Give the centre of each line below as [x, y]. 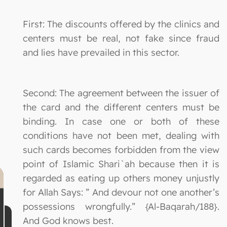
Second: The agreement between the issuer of [121, 93]
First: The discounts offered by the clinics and [121, 24]
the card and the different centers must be [121, 107]
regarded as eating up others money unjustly [121, 178]
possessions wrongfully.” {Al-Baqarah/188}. [121, 206]
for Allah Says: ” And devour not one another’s [121, 192]
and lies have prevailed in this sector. [101, 52]
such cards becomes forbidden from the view [121, 149]
